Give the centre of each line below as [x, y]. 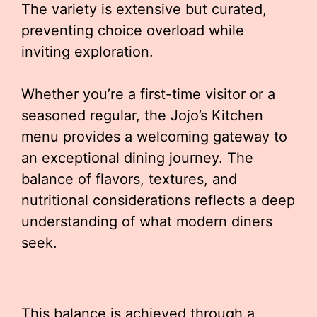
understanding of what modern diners [147, 221]
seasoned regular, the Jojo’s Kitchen [142, 115]
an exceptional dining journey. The [137, 158]
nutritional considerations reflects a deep [158, 200]
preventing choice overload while [133, 30]
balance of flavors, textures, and [129, 179]
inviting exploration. [87, 52]
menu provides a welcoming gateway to [154, 137]
